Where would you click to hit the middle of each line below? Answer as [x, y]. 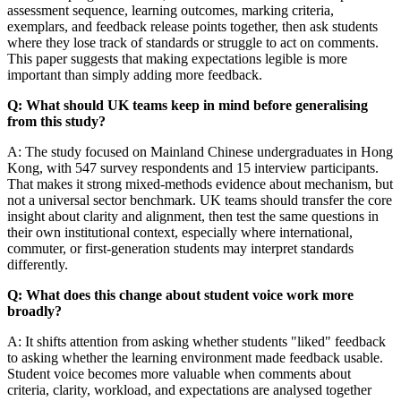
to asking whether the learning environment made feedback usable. [195, 357]
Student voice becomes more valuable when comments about [179, 373]
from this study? [56, 121]
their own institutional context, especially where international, [180, 232]
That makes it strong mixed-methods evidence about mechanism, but [200, 183]
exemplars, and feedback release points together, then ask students [192, 26]
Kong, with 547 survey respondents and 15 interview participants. [193, 167]
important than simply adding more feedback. [135, 74]
